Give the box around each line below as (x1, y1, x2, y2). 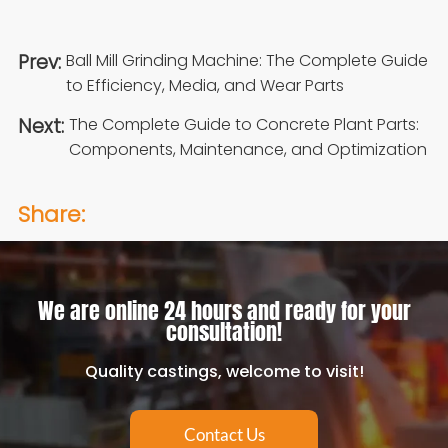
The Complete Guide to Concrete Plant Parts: (68, 113, 419, 137)
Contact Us (183, 423, 265, 445)
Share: (17, 198, 85, 230)
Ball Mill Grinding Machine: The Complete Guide (65, 48, 428, 72)
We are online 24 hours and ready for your (37, 295, 411, 328)
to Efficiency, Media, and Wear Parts (65, 73, 344, 97)
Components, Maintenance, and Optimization (68, 138, 427, 162)
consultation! (166, 316, 282, 349)
